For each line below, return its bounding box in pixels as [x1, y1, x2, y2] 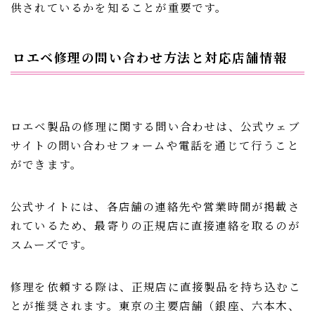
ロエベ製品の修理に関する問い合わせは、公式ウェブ [11, 117, 300, 134]
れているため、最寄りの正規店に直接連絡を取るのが [11, 217, 300, 233]
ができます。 [11, 155, 83, 172]
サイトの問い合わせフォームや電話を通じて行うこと [11, 136, 300, 153]
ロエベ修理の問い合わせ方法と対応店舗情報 [13, 47, 287, 66]
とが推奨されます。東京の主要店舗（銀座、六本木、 [11, 297, 300, 313]
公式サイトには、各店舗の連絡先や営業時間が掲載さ [11, 198, 300, 214]
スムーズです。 [11, 236, 94, 252]
